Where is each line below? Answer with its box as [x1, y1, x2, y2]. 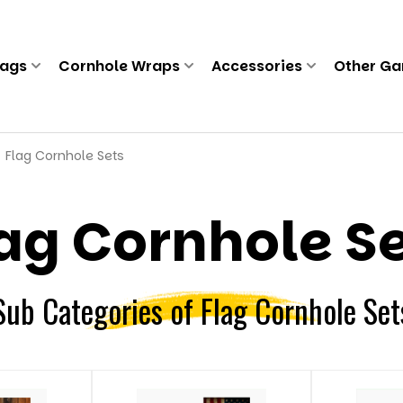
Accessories [210, 55, 302, 76]
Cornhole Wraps [58, 55, 180, 76]
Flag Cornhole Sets [5, 146, 124, 165]
